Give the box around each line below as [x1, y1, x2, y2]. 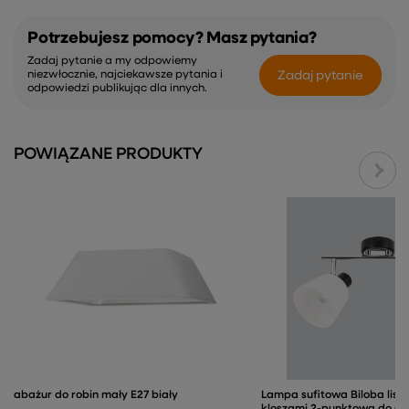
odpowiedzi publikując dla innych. [27, 83, 207, 95]
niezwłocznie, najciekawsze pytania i [27, 69, 223, 81]
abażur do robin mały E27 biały [14, 390, 178, 402]
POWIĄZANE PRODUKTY [14, 146, 203, 163]
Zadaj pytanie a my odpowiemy [27, 56, 197, 68]
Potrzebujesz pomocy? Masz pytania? [27, 30, 317, 47]
